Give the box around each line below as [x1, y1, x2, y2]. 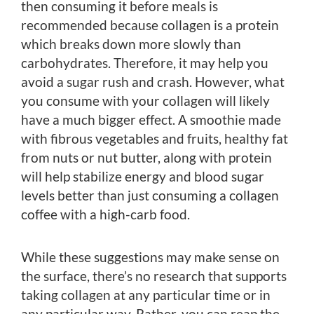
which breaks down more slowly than [21, 35, 241, 52]
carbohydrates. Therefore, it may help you [21, 54, 268, 71]
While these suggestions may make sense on [21, 248, 280, 265]
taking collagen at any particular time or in [21, 286, 271, 303]
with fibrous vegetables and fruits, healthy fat [21, 130, 288, 146]
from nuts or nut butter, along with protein [21, 149, 272, 165]
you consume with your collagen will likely [21, 92, 270, 109]
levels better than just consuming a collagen [21, 186, 279, 203]
